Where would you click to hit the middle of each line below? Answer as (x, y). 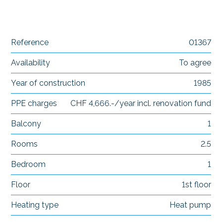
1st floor (196, 184)
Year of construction (48, 83)
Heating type (35, 205)
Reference (30, 42)
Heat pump (190, 205)
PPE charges (34, 103)
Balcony (26, 123)
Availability (31, 62)
